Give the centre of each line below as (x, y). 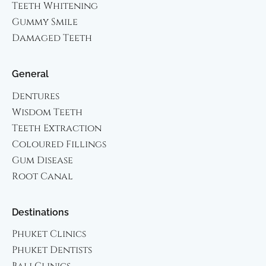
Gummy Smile (45, 22)
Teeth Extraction (57, 128)
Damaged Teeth (52, 38)
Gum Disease (42, 160)
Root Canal (42, 176)
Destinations (40, 212)
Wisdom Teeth (47, 112)
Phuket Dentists (52, 250)
